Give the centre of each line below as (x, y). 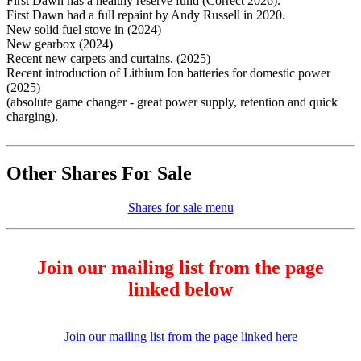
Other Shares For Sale (99, 173)
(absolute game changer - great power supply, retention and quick (172, 102)
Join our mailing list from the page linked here (180, 336)
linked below (180, 289)
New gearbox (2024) (60, 44)
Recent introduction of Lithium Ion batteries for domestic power (168, 73)
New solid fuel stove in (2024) (84, 29)
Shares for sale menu (180, 207)
